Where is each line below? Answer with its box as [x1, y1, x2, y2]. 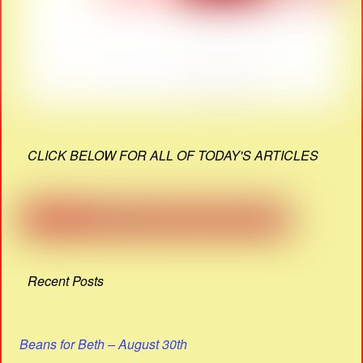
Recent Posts [28, 271, 105, 290]
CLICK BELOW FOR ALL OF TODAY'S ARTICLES [28, 145, 319, 164]
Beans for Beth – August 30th [19, 335, 188, 354]
